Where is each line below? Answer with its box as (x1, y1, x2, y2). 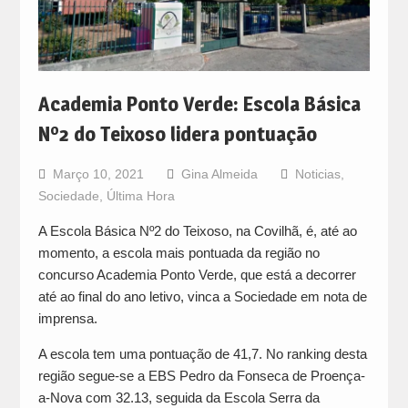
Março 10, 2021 (52, 167, 144, 182)
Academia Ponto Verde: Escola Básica (37, 92, 361, 117)
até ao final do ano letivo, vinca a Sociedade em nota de (37, 289, 367, 305)
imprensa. (37, 311, 97, 327)
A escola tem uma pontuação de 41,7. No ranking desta (37, 346, 367, 362)
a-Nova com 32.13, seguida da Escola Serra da (37, 390, 320, 406)
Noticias (294, 167, 341, 182)
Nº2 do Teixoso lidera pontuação (37, 122, 317, 147)
